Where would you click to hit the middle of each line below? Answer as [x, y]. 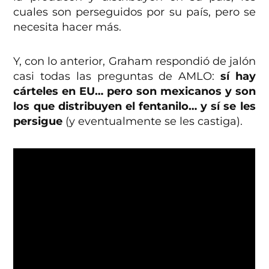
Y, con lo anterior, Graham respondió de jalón [134, 62]
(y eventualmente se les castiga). [153, 122]
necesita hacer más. [68, 27]
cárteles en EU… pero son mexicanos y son [134, 92]
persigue [38, 122]
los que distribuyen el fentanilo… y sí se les [134, 107]
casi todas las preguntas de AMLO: [117, 77]
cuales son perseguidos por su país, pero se [134, 12]
